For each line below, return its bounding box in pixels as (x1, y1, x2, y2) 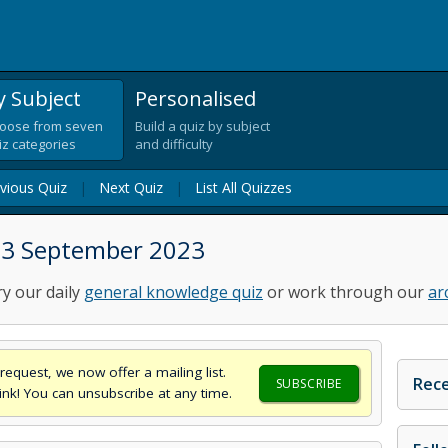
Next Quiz (99, 178, 163, 197)
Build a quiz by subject (135, 117, 270, 135)
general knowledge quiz (84, 281, 263, 303)
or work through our (263, 281, 428, 303)
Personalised (135, 85, 256, 112)
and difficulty (135, 135, 213, 153)
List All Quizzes (195, 178, 292, 197)
